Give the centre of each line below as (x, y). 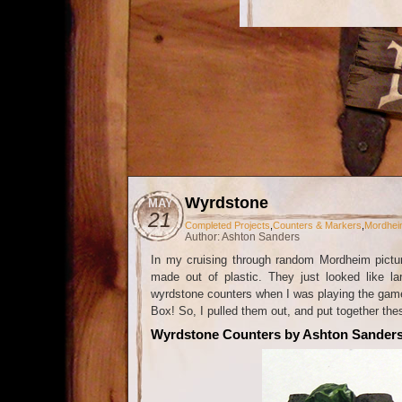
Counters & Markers (317, 225)
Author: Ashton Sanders (242, 237)
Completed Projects (227, 225)
